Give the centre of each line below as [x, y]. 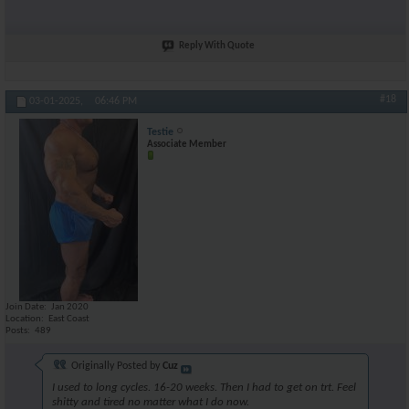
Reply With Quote [217, 46]
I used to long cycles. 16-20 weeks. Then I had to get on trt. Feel [204, 387]
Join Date [25, 307]
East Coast [69, 319]
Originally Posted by [115, 366]
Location [23, 319]
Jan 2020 [70, 307]
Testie [160, 132]
